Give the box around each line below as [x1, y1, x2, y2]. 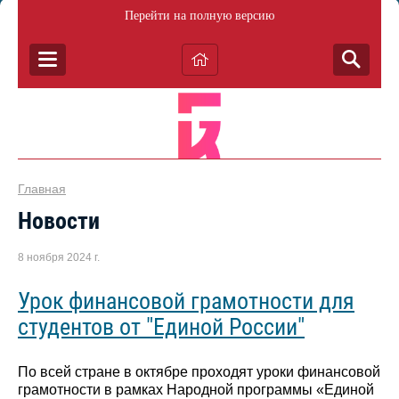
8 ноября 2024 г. [18, 251, 100, 265]
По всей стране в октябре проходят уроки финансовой [18, 364, 380, 380]
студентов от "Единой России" [18, 313, 305, 340]
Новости [18, 208, 100, 234]
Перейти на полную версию [125, 9, 274, 22]
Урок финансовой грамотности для [18, 287, 354, 314]
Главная [18, 182, 66, 196]
